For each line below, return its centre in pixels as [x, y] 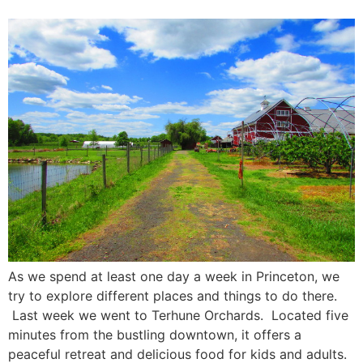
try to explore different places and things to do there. [173, 295]
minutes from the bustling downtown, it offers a [155, 334]
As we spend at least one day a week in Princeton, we [174, 276]
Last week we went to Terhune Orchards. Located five [178, 315]
